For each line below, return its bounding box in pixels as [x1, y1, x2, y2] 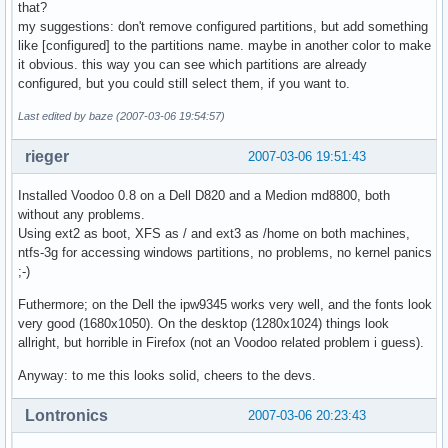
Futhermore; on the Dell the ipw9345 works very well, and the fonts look [18, 296, 432, 312]
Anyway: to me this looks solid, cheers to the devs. [18, 367, 316, 383]
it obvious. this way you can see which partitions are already [18, 56, 367, 72]
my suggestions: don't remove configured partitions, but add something [18, 18, 428, 34]
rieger [25, 147, 69, 165]
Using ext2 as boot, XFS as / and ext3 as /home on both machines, [18, 225, 410, 241]
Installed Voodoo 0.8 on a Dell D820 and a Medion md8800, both [18, 187, 390, 203]
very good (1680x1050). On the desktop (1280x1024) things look [18, 315, 389, 331]
